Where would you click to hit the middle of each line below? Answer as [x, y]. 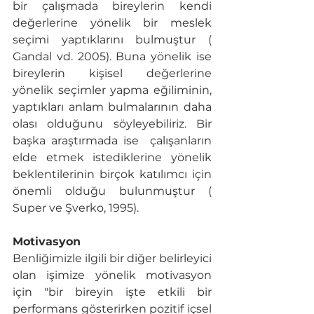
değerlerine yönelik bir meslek [112, 23]
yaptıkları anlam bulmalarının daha [112, 107]
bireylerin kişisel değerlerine [112, 74]
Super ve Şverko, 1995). [76, 208]
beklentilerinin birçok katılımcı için [112, 175]
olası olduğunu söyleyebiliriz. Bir [112, 124]
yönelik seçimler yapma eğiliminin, [112, 90]
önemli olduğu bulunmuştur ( [112, 191]
